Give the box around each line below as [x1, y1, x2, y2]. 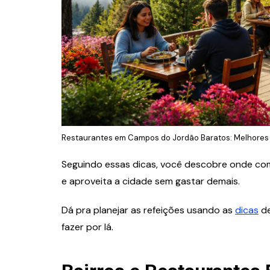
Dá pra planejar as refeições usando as [61, 203, 235, 216]
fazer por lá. [61, 220, 113, 233]
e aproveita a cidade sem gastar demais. [61, 174, 240, 187]
